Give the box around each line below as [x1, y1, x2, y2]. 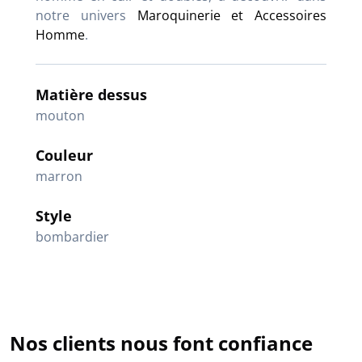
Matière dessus [36, 84, 147, 104]
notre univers [36, 6, 137, 24]
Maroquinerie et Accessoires [137, 6, 326, 24]
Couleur [36, 145, 93, 165]
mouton [36, 106, 85, 124]
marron [36, 166, 82, 185]
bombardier [36, 227, 109, 246]
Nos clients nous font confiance [10, 329, 313, 356]
